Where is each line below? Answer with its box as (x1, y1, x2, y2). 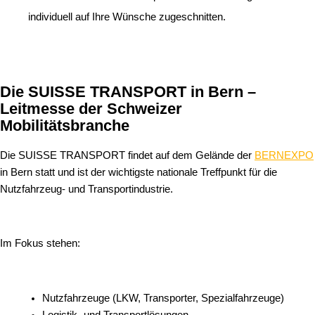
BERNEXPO (255, 150, 314, 162)
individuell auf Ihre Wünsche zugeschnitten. (28, 11, 226, 23)
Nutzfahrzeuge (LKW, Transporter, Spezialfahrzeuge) (42, 292, 284, 304)
